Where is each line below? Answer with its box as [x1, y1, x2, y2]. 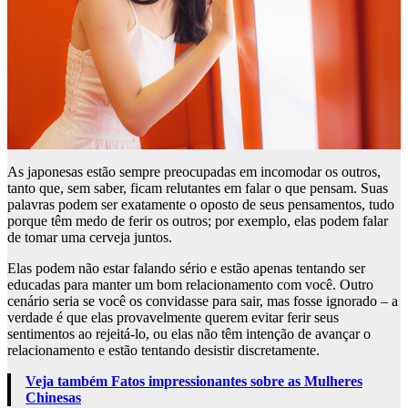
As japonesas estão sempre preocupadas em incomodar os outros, [7, 163, 381, 179]
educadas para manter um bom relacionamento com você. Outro [7, 276, 373, 292]
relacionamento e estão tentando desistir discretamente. [7, 342, 320, 358]
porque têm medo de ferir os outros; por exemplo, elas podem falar [7, 212, 388, 229]
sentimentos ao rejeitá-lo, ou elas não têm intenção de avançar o [7, 325, 371, 342]
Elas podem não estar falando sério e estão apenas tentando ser [7, 260, 365, 276]
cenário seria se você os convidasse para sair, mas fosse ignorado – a [7, 292, 398, 309]
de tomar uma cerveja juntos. [7, 229, 172, 245]
